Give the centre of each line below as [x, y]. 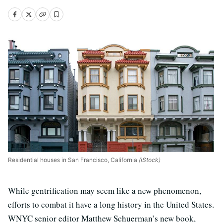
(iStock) [149, 160]
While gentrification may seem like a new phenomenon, [105, 190]
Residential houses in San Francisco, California [73, 160]
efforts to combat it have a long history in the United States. [111, 204]
